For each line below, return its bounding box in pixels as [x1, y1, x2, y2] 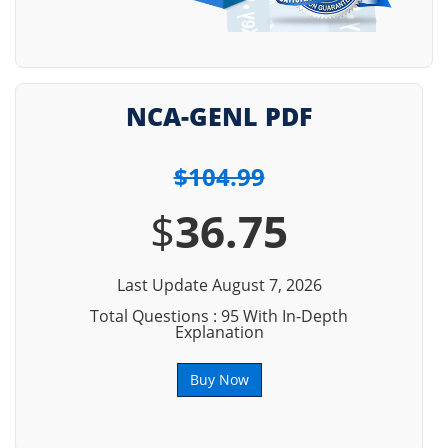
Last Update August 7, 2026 [116, 274, 322, 296]
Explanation [174, 321, 264, 343]
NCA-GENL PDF [126, 99, 312, 133]
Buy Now [189, 370, 249, 389]
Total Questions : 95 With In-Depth [90, 305, 348, 327]
